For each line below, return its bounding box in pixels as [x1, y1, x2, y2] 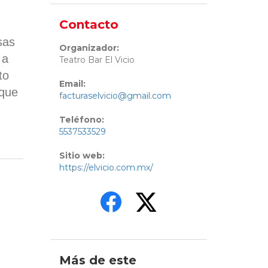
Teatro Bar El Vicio [59, 54, 135, 66]
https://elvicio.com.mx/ [59, 162, 153, 173]
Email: [59, 78, 86, 90]
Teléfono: [59, 114, 104, 126]
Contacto [59, 17, 118, 32]
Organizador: [59, 42, 119, 54]
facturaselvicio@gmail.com [59, 90, 171, 102]
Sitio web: [59, 150, 105, 162]
